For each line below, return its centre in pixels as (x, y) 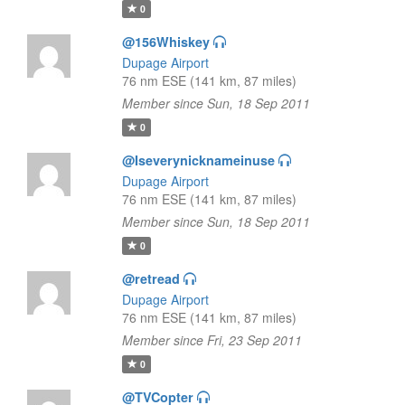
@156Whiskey (165, 42)
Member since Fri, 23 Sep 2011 (212, 340)
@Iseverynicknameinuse (198, 160)
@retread (151, 278)
